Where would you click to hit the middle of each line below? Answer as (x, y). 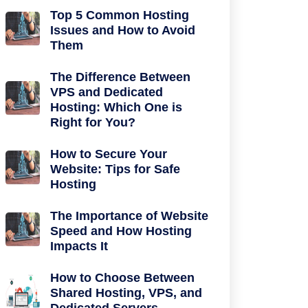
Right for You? (93, 122)
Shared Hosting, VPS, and (126, 293)
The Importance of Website (129, 216)
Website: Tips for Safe (115, 169)
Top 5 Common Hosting (120, 15)
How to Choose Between (122, 278)
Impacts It (79, 246)
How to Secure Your (109, 154)
